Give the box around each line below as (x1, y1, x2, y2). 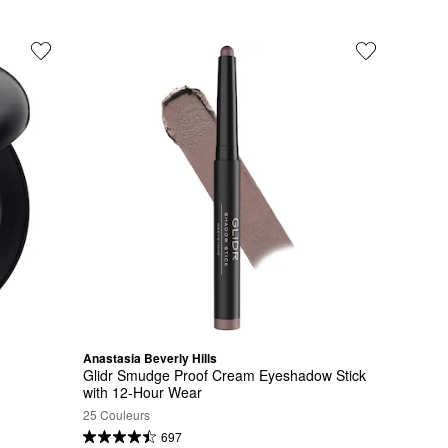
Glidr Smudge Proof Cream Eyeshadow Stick (82, 365, 366, 386)
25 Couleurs (82, 406, 150, 424)
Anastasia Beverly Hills (82, 348, 217, 367)
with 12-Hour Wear (82, 382, 202, 403)
